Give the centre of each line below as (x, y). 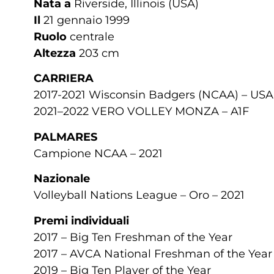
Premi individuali (81, 220)
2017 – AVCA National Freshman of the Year (153, 254)
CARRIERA (64, 79)
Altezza (55, 53)
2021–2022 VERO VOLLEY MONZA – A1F (141, 112)
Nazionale (62, 179)
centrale (91, 36)
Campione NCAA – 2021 (98, 153)
